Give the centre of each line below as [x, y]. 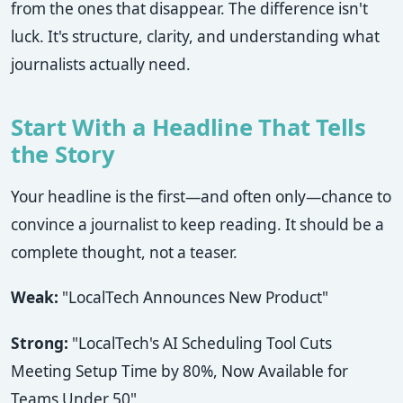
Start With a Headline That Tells [188, 128]
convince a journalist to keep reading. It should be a [197, 225]
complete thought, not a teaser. [124, 253]
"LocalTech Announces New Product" [193, 298]
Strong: [40, 343]
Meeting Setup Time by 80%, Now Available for [179, 371]
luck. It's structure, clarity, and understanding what [195, 37]
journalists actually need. [101, 65]
